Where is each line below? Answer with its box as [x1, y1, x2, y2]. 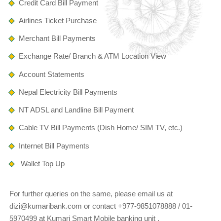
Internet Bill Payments [18, 141, 89, 150]
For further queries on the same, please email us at [9, 189, 173, 198]
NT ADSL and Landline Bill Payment [18, 106, 134, 114]
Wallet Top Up [18, 159, 65, 168]
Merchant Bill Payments [18, 34, 96, 42]
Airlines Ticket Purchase [18, 16, 97, 25]
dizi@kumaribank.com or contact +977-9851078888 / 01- [9, 202, 192, 210]
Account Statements [18, 70, 84, 78]
